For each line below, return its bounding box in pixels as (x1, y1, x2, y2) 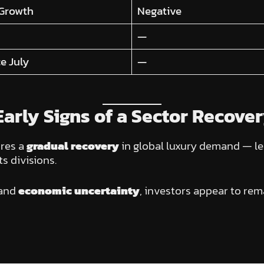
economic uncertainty (18, 182, 140, 200)
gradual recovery (26, 137, 119, 154)
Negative (137, 2, 182, 20)
